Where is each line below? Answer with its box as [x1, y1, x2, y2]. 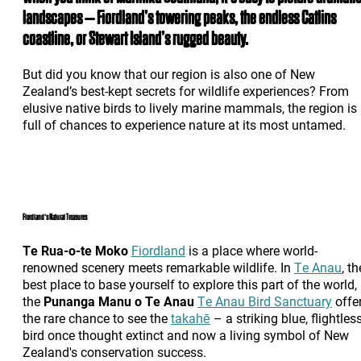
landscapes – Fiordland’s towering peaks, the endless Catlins [23, 7, 336, 29]
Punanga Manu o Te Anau [44, 293, 194, 310]
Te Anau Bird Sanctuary [197, 293, 332, 310]
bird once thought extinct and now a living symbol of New [23, 326, 349, 344]
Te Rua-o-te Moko [23, 242, 131, 259]
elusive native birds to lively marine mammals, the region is [23, 99, 357, 117]
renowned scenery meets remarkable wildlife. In [23, 259, 294, 276]
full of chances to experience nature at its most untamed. [23, 116, 346, 134]
